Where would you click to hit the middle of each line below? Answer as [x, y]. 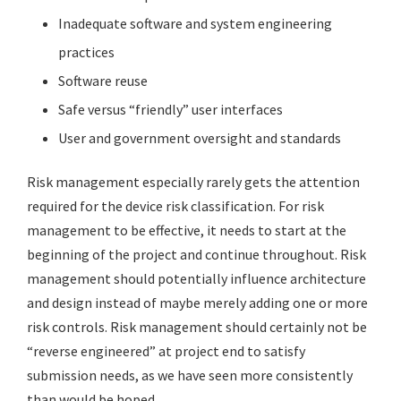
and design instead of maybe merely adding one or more [197, 302]
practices [86, 51]
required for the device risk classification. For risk [175, 205]
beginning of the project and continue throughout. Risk [196, 254]
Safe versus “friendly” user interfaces [171, 109]
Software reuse [103, 80]
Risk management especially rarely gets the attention [193, 181]
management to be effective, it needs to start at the [187, 230]
